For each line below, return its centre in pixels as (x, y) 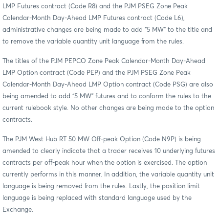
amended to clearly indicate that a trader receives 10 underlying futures (109, 151)
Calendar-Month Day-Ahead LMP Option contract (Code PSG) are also (108, 85)
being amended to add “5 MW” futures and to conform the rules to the (107, 96)
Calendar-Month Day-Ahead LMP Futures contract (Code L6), (94, 18)
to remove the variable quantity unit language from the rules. (93, 42)
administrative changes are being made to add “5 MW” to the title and (107, 30)
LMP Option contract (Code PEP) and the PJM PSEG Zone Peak (97, 73)
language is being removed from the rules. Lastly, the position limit (101, 186)
